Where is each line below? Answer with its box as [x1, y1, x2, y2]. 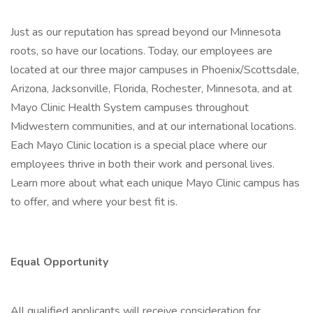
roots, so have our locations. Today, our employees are [10, 43, 272, 59]
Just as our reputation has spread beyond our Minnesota [10, 24, 281, 40]
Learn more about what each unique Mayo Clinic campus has [10, 175, 300, 191]
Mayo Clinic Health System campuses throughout [10, 100, 249, 115]
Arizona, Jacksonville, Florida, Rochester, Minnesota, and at [10, 81, 292, 96]
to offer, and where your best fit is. [10, 194, 177, 210]
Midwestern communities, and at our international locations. [10, 119, 296, 134]
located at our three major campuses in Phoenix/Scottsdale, [10, 62, 299, 78]
